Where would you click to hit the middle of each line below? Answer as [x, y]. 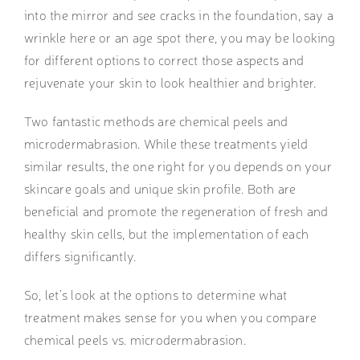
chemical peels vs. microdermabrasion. [137, 340]
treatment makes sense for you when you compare [170, 317]
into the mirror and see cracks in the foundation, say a [179, 15]
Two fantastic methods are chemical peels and [156, 121]
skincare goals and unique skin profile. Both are [160, 188]
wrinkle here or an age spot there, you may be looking [180, 37]
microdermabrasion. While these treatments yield [166, 143]
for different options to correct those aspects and [164, 60]
